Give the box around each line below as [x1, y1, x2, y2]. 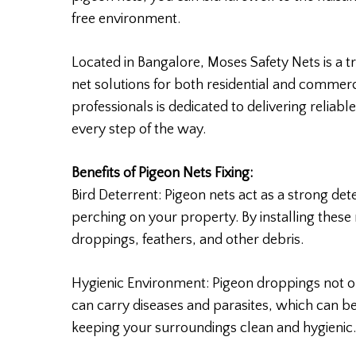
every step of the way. [72, 122, 207, 138]
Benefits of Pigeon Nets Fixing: [72, 165, 253, 182]
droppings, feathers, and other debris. [72, 232, 304, 249]
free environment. [72, 11, 181, 28]
